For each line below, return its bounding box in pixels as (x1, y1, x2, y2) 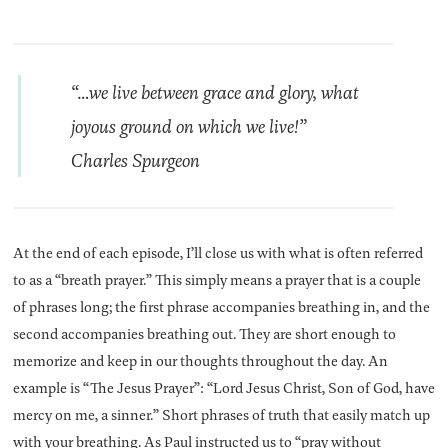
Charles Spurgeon (70, 146, 200, 173)
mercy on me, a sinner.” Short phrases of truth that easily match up (12, 403, 430, 425)
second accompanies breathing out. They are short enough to (12, 322, 396, 344)
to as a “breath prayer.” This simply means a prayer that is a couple (12, 268, 421, 290)
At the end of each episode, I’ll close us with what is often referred (12, 241, 423, 263)
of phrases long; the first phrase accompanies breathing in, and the (12, 295, 430, 317)
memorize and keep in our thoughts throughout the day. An (12, 349, 388, 371)
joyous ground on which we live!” (70, 112, 306, 139)
